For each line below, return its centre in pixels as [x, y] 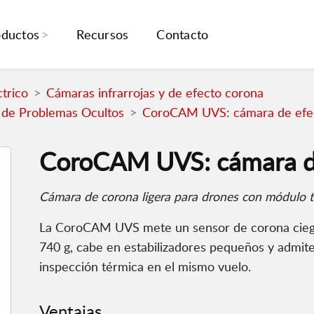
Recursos [103, 35]
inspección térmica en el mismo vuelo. [145, 267]
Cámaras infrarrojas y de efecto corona [155, 93]
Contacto [183, 35]
